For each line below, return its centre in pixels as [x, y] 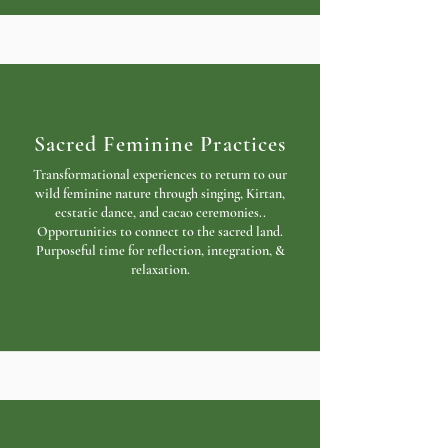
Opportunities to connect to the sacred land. [160, 231]
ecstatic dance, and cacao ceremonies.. [160, 212]
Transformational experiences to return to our [160, 174]
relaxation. [160, 269]
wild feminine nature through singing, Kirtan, [160, 193]
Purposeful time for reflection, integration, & [160, 250]
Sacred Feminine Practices [160, 144]
